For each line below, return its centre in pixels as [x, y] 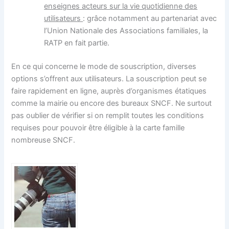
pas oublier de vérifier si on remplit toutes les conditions [108, 116]
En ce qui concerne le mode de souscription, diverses [104, 67]
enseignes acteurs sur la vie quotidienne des [121, 6]
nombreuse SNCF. [43, 140]
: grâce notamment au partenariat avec [150, 19]
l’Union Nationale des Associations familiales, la [126, 31]
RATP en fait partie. [77, 43]
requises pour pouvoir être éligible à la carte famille [98, 128]
